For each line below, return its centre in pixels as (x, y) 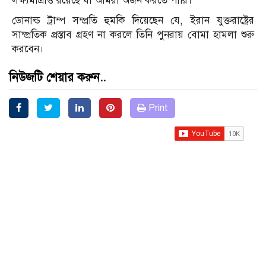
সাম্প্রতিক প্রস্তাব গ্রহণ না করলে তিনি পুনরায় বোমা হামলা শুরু (133, 35)
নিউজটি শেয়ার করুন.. (57, 78)
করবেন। (28, 49)
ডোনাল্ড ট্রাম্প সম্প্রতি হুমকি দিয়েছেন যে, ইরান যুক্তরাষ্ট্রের (133, 21)
